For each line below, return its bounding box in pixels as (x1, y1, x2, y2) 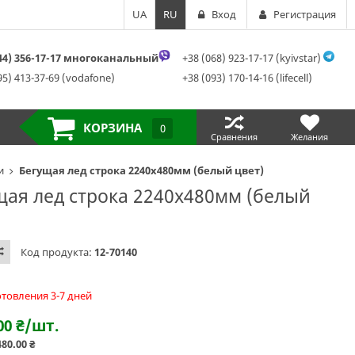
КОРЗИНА (83, 120, 142, 136)
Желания (291, 131, 328, 143)
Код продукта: (21, 245, 94, 259)
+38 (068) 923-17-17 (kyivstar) (181, 51, 321, 65)
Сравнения (211, 131, 258, 143)
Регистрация (273, 7, 336, 21)
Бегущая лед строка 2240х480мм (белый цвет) (19, 163, 264, 177)
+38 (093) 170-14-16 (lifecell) (181, 71, 312, 85)
